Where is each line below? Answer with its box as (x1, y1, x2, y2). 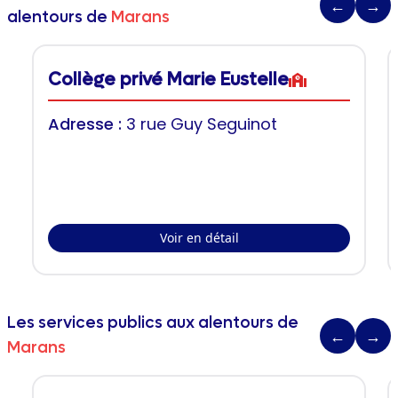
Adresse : (48, 113, 126, 135)
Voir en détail (159, 229, 239, 246)
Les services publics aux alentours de (7, 313, 298, 333)
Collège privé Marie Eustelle (48, 68, 289, 92)
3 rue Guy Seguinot (126, 113, 277, 135)
